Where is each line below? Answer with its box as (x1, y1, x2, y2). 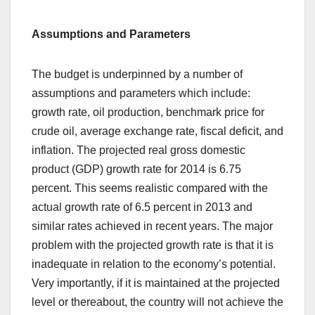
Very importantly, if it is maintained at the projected (32, 276, 280, 289)
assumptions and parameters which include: (32, 86, 250, 99)
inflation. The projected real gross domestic (32, 143, 245, 156)
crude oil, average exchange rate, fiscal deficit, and (32, 124, 283, 137)
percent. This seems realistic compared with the (32, 181, 268, 194)
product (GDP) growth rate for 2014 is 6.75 (32, 162, 241, 175)
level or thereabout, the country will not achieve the (32, 295, 283, 308)
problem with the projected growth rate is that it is (32, 238, 274, 251)
